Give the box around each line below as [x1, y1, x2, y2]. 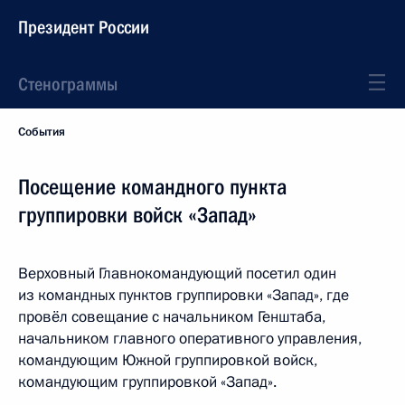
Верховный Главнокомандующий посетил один [18, 263, 336, 284]
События [18, 124, 65, 140]
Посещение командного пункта [18, 174, 287, 200]
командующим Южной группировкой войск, [18, 350, 317, 371]
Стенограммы [18, 73, 118, 95]
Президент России [18, 16, 149, 38]
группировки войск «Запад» [18, 202, 257, 228]
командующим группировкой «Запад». [18, 372, 277, 392]
